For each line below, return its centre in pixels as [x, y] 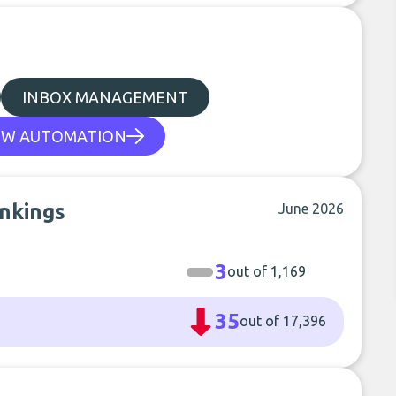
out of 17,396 [283, 321]
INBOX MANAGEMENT [105, 97]
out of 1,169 [267, 271]
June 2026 [312, 209]
